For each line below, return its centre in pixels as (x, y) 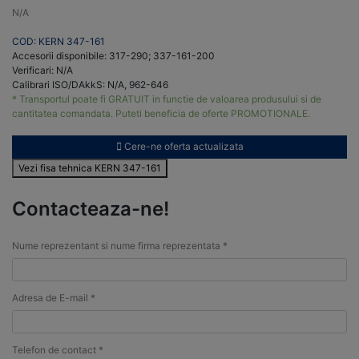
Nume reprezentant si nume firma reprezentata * (120, 246)
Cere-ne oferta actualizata (182, 147)
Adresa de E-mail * (54, 298)
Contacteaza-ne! (91, 208)
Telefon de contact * (58, 350)
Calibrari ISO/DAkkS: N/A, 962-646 (90, 84)
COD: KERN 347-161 (58, 41)
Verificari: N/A (42, 70)
